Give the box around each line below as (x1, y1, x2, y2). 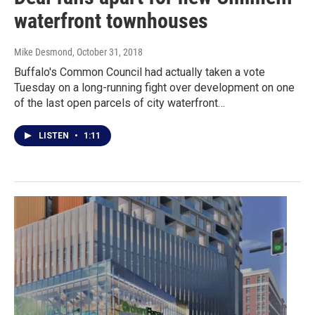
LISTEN (39, 131, 71, 141)
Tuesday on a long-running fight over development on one (14, 81, 295, 95)
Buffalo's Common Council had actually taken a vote (14, 65, 265, 79)
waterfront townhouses (14, 8, 208, 34)
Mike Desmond (14, 46, 72, 58)
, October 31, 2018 (72, 46, 143, 58)
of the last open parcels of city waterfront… (14, 96, 225, 110)
